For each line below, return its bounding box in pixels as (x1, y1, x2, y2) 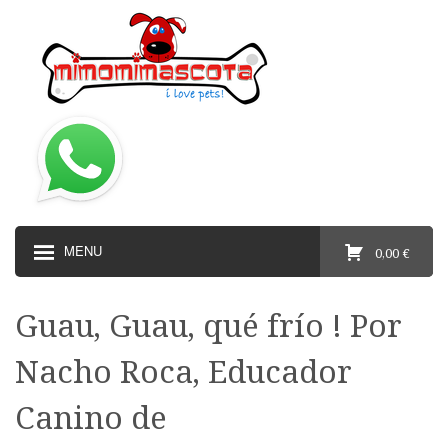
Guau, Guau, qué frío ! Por (15, 303, 402, 346)
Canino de (15, 395, 167, 438)
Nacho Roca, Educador (15, 349, 352, 392)
